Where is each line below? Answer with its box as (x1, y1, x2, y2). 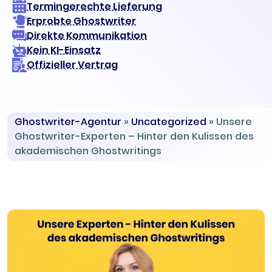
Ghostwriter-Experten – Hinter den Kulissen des (15, 129, 254, 143)
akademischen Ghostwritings (15, 144, 161, 158)
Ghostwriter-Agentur (15, 115, 121, 129)
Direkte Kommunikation (27, 29, 147, 42)
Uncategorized (131, 115, 206, 129)
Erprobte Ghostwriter (27, 14, 136, 28)
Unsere (216, 115, 252, 129)
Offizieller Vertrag (27, 58, 118, 72)
